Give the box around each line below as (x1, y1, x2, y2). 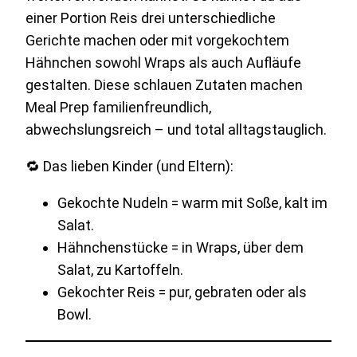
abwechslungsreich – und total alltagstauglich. (25, 121, 327, 139)
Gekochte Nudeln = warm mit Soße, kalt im (57, 194, 328, 212)
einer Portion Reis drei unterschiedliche (25, 10, 276, 27)
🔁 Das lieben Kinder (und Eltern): (25, 158, 233, 175)
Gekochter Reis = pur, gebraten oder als (57, 284, 307, 301)
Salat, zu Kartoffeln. (57, 261, 183, 279)
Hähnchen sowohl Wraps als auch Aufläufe (25, 54, 301, 72)
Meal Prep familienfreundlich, (25, 99, 211, 116)
